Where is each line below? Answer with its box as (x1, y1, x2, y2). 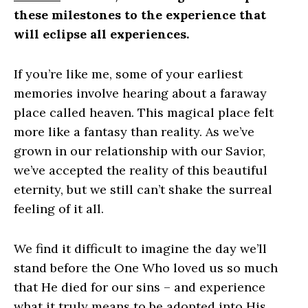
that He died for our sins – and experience (14, 279, 265, 295)
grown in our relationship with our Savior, (14, 143, 265, 159)
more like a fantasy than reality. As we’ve (14, 124, 254, 140)
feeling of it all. (14, 201, 104, 217)
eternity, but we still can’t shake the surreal (14, 181, 272, 197)
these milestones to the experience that (14, 7, 266, 23)
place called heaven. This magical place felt (14, 104, 274, 120)
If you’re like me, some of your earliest (14, 66, 243, 82)
